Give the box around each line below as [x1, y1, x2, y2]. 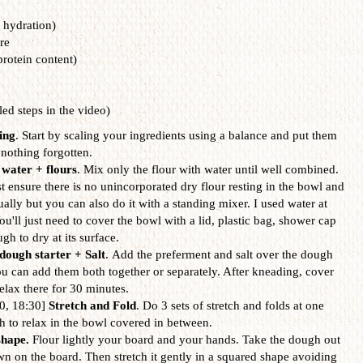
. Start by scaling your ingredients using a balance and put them [15, 128, 337, 142]
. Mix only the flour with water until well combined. [76, 162, 339, 176]
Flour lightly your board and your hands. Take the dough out [32, 332, 340, 346]
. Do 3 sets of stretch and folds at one [135, 298, 324, 312]
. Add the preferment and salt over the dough [105, 247, 333, 261]
